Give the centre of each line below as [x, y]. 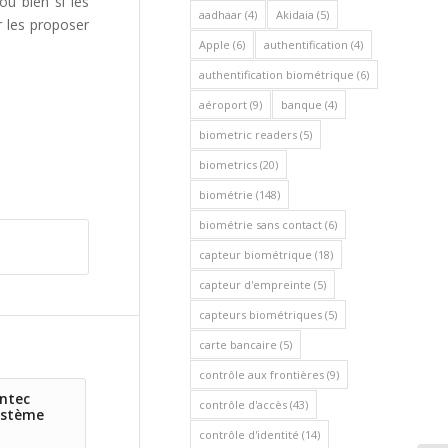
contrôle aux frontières [261, 374]
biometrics [228, 164]
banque [301, 104]
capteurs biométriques [260, 314]
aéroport [223, 104]
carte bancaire [238, 344]
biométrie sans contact [260, 224]
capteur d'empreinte [255, 284]
